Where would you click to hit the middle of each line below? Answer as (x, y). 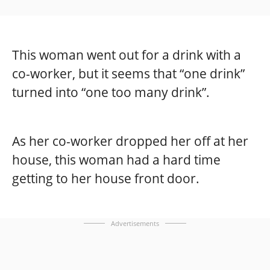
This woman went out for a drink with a (127, 55)
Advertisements (135, 224)
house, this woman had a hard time (116, 160)
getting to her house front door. (106, 179)
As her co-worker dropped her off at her (130, 141)
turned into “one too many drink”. (111, 93)
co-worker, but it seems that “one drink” (128, 74)
